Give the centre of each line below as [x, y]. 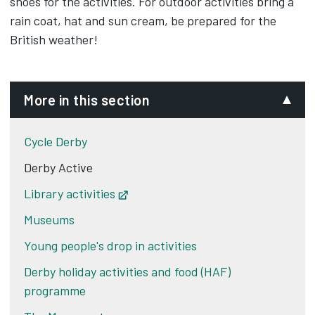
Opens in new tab [174, 193]
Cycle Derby [56, 141]
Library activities [70, 193]
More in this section [87, 100]
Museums [49, 219]
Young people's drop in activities [110, 245]
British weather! [54, 39]
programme [55, 290]
